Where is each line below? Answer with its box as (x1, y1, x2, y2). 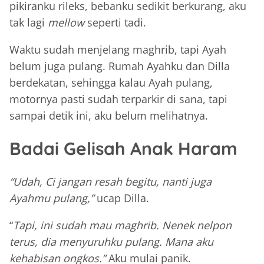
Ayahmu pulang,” (9, 191, 94, 206)
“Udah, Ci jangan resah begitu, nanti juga (9, 174, 212, 189)
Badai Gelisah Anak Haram (9, 137, 237, 160)
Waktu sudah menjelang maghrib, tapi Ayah (9, 42, 226, 57)
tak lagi (9, 15, 48, 30)
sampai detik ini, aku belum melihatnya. (9, 108, 208, 123)
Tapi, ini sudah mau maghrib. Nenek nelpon (13, 218, 232, 233)
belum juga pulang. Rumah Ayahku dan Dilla (9, 59, 230, 74)
